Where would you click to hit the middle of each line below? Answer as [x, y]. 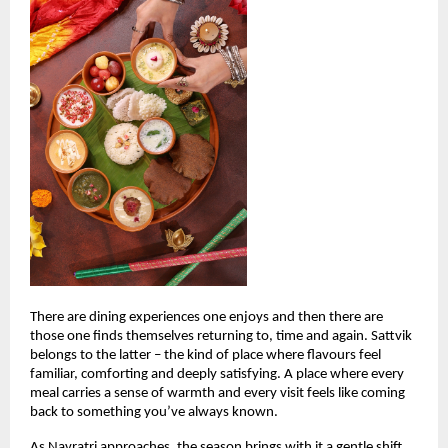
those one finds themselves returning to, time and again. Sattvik [221, 337]
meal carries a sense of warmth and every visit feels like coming [217, 394]
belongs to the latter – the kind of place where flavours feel [205, 356]
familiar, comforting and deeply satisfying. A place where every [217, 375]
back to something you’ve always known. [154, 413]
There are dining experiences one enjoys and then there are [206, 318]
